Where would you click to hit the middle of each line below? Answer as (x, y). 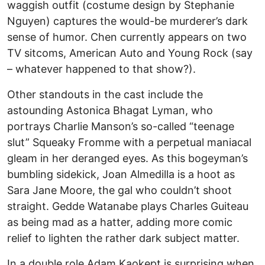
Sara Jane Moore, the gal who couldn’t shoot (119, 190)
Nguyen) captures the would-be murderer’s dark (127, 21)
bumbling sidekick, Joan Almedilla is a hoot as (121, 174)
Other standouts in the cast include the (105, 95)
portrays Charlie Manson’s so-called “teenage (121, 127)
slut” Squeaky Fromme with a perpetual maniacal (129, 143)
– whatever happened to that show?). (101, 69)
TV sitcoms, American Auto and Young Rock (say (130, 53)
